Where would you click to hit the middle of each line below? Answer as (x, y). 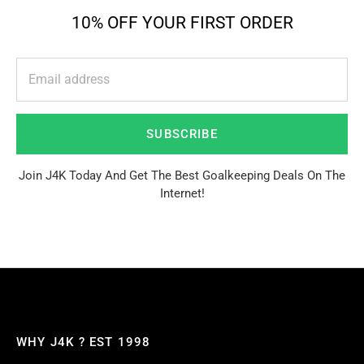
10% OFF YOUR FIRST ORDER (182, 23)
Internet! (182, 194)
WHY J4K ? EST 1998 (84, 342)
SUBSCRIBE (182, 134)
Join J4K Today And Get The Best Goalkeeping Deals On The (182, 176)
